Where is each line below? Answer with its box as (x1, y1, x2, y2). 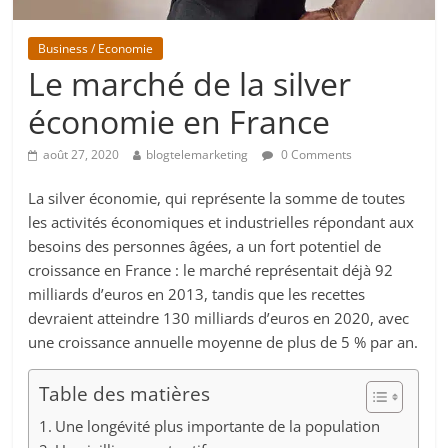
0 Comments (278, 146, 353, 164)
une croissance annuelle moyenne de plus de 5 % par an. (28, 332, 419, 353)
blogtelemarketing (146, 146, 249, 164)
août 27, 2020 (43, 146, 120, 164)
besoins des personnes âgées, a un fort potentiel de (28, 236, 382, 257)
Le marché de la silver (28, 62, 352, 106)
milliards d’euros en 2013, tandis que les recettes (28, 284, 366, 305)
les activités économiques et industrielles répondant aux (28, 212, 415, 233)
